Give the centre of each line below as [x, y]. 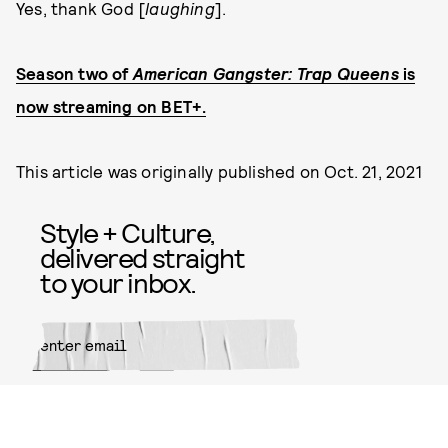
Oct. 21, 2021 [373, 171]
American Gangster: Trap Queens [265, 73]
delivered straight [142, 257]
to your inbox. [118, 282]
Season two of [74, 73]
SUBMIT [267, 399]
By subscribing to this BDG [93, 436]
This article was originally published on [170, 171]
